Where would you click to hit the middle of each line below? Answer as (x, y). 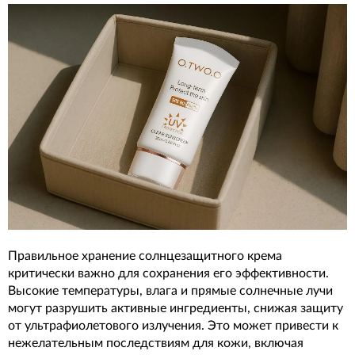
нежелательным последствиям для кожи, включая (156, 344)
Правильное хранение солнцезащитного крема (145, 256)
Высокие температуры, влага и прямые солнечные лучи (170, 291)
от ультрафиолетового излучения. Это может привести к (173, 326)
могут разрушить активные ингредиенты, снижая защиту (176, 309)
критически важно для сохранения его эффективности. (168, 274)
